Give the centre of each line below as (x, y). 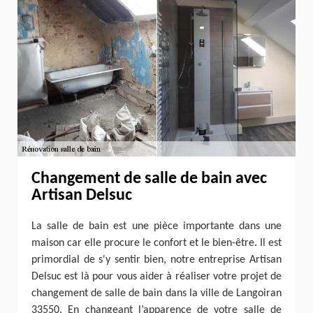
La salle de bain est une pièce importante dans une (156, 227)
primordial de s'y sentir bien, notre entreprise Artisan (156, 260)
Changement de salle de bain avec (149, 179)
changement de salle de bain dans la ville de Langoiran (156, 294)
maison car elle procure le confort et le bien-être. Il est (156, 243)
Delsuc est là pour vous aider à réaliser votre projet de (156, 277)
